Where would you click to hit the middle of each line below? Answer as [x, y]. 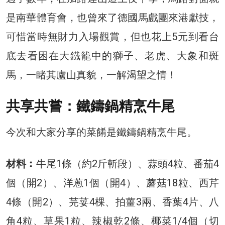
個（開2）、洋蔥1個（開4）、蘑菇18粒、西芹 [113, 183]
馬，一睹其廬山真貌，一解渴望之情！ [91, 75]
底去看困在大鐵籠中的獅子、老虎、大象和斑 [113, 55]
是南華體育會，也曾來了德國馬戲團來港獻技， [113, 17]
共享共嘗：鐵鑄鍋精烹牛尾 [90, 106]
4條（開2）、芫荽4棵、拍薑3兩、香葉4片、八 [113, 202]
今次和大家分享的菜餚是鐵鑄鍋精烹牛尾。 [101, 132]
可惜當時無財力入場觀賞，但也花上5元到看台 [113, 36]
